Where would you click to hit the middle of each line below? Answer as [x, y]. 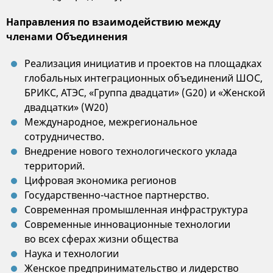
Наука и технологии [72, 253]
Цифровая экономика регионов [100, 180]
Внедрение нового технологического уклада [131, 151]
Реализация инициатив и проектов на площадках [143, 63]
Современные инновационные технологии [127, 224]
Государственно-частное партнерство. [117, 195]
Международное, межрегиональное [111, 122]
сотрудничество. [64, 136]
